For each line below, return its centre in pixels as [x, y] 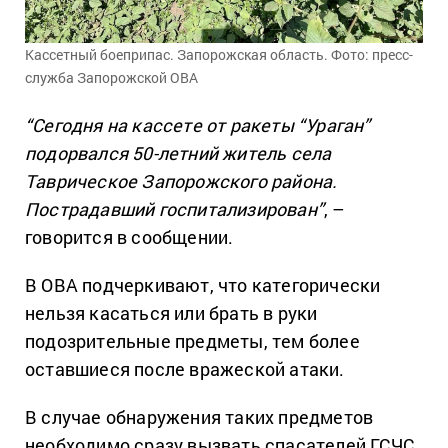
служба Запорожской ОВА [111, 77]
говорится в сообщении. [129, 236]
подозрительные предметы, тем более [192, 340]
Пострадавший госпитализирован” [174, 208]
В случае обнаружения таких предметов [199, 416]
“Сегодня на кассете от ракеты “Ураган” [198, 124]
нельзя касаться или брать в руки [171, 312]
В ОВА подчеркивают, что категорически [203, 284]
